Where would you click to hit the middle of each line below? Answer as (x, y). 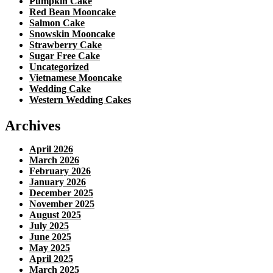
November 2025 (62, 204)
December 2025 (61, 193)
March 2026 (54, 160)
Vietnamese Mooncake (76, 77)
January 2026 (58, 182)
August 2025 (55, 214)
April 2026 (51, 149)
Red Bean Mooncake (73, 12)
